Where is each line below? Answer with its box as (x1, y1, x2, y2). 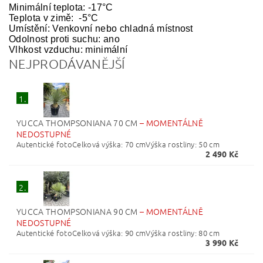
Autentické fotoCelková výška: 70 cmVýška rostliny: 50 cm (16, 139, 220, 150)
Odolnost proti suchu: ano (9, 34, 120, 45)
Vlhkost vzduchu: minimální (9, 45, 128, 55)
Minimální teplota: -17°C (9, 2, 113, 13)
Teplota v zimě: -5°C (9, 13, 99, 23)
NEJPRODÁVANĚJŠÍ (9, 56, 125, 72)
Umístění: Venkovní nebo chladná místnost (9, 23, 193, 34)
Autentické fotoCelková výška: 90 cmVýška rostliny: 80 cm (16, 227, 220, 239)
